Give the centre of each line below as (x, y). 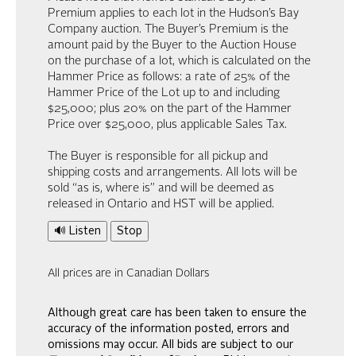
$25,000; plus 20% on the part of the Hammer (170, 109)
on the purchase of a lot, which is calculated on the (179, 61)
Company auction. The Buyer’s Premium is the (168, 29)
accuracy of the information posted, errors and (168, 329)
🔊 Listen (77, 231)
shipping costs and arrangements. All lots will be (172, 172)
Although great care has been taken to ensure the (177, 313)
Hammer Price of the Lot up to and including (164, 93)
